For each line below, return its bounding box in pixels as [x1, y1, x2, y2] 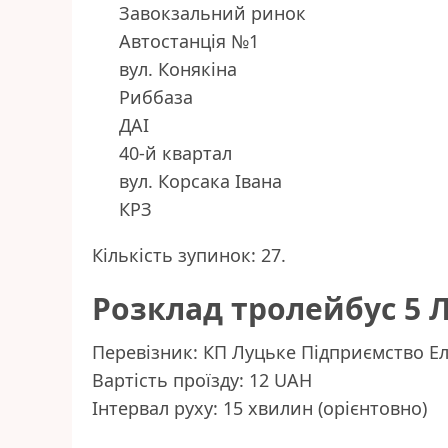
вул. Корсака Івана [119, 169, 282, 194]
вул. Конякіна [119, 57, 237, 82]
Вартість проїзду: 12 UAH [92, 368, 312, 393]
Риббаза [119, 85, 193, 110]
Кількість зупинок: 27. [92, 243, 286, 268]
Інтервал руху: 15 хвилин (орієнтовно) [92, 396, 427, 421]
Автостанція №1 [119, 29, 259, 54]
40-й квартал [119, 141, 232, 166]
